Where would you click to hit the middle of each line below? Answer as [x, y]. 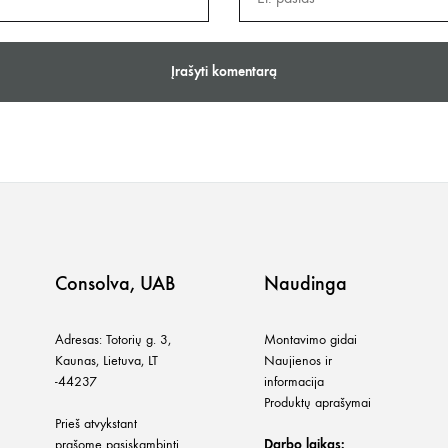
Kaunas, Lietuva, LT [106, 361]
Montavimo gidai [310, 340]
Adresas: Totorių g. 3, [113, 340]
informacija [294, 382]
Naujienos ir [298, 361]
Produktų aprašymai [317, 403]
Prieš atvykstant [96, 424]
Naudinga [305, 283]
